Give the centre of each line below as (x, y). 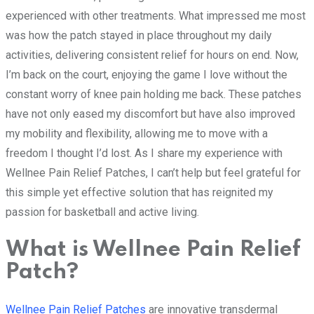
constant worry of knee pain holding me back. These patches (153, 95)
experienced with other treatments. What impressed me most (156, 16)
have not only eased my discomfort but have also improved (150, 114)
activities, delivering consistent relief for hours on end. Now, (152, 55)
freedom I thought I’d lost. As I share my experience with (144, 153)
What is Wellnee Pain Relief (153, 250)
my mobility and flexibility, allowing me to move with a (137, 134)
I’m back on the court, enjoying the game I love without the (146, 75)
